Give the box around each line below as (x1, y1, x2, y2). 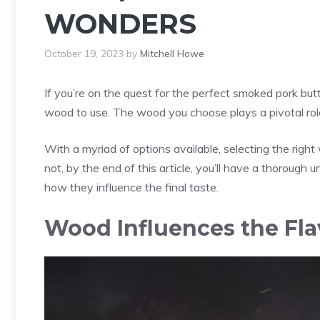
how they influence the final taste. (44, 180, 219, 195)
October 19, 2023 (44, 47, 124, 60)
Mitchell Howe (140, 47, 204, 60)
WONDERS (44, 7, 196, 41)
